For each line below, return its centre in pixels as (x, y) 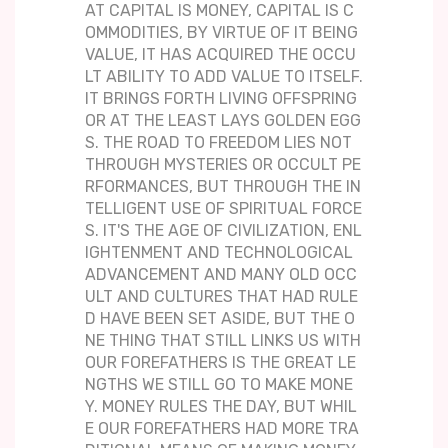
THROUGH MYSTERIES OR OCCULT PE (223, 165)
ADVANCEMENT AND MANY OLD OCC (221, 275)
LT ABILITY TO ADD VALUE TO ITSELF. (224, 77)
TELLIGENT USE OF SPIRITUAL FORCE (223, 209)
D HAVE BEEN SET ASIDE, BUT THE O (220, 319)
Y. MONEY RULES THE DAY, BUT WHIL (221, 407)
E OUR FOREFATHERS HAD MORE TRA (222, 429)
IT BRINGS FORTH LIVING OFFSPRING (221, 99)
